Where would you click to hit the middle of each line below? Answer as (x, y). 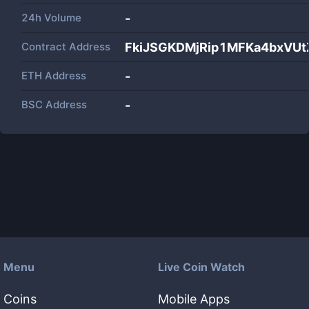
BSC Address (54, 104)
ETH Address (54, 76)
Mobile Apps (194, 299)
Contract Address (66, 47)
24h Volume (51, 18)
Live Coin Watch (201, 267)
